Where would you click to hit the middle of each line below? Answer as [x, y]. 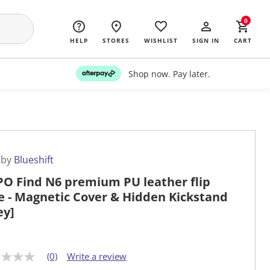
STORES [116, 40]
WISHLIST [161, 40]
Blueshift [34, 160]
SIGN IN [206, 40]
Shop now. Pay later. [169, 74]
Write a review [97, 256]
